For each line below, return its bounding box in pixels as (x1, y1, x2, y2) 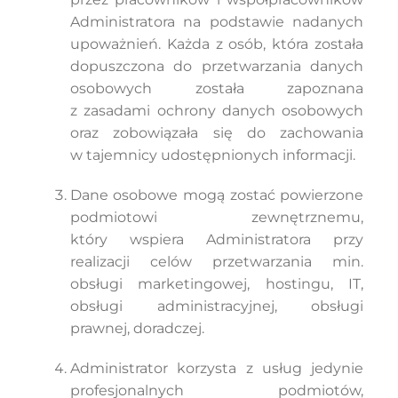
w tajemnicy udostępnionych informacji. (69, 147, 355, 163)
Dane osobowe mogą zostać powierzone (69, 187, 364, 203)
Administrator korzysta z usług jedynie (69, 360, 364, 377)
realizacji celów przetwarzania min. (69, 253, 364, 270)
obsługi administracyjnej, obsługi (69, 298, 364, 314)
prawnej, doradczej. (69, 320, 204, 337)
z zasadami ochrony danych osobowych (69, 102, 364, 119)
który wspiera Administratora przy (69, 231, 364, 248)
